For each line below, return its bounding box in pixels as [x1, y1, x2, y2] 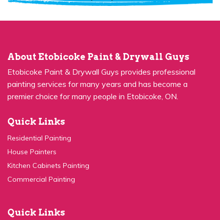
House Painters [7, 135, 56, 144]
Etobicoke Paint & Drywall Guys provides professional [7, 55, 195, 65]
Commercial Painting [7, 163, 75, 172]
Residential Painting [7, 121, 71, 131]
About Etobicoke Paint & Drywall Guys [7, 39, 189, 50]
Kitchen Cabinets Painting [7, 149, 89, 158]
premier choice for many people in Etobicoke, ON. [7, 79, 178, 89]
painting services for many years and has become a [7, 67, 188, 77]
